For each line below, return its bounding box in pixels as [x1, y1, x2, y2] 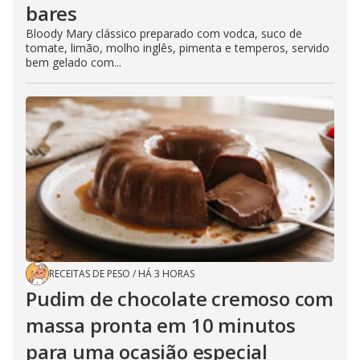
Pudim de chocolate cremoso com [26, 285, 333, 312]
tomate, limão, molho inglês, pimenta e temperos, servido [26, 40, 329, 55]
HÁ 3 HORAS [138, 267, 194, 280]
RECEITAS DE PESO [49, 267, 130, 280]
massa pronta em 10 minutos [26, 312, 296, 338]
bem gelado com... [26, 55, 121, 70]
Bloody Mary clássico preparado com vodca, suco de [26, 26, 302, 41]
